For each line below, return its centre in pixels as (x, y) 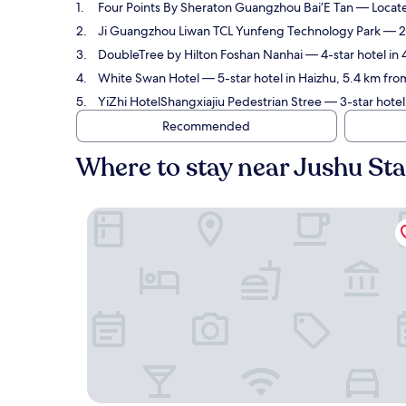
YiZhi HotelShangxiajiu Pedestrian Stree (210, 101)
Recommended (206, 126)
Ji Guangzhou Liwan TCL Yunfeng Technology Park (239, 31)
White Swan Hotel (149, 78)
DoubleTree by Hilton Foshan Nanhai (200, 54)
